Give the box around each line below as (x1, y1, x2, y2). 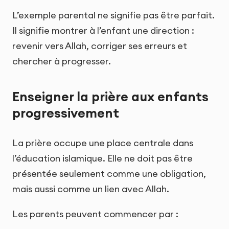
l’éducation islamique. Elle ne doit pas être (12, 152, 193, 164)
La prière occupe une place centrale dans (12, 136, 193, 149)
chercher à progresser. (12, 55, 111, 67)
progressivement (12, 105, 119, 122)
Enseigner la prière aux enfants (12, 88, 209, 105)
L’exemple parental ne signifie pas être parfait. (12, 9, 215, 21)
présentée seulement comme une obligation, (12, 167, 206, 179)
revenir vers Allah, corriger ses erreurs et (12, 40, 187, 52)
